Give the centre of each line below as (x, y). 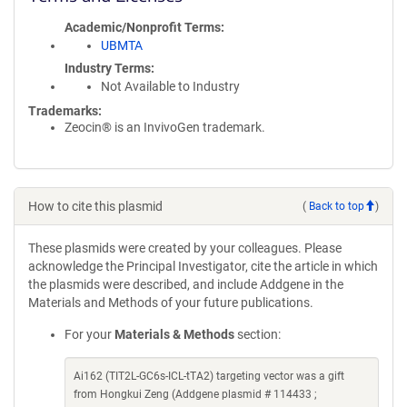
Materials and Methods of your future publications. (171, 303)
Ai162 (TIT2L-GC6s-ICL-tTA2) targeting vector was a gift (209, 376)
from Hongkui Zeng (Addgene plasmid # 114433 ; (195, 394)
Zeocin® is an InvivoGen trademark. (165, 127)
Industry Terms (108, 68)
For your (89, 334)
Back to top (337, 206)
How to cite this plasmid (95, 206)
